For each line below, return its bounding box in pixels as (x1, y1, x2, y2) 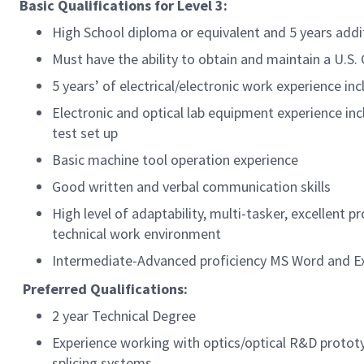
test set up (52, 123, 118, 142)
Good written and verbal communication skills (52, 177, 331, 196)
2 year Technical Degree (52, 306, 196, 325)
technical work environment (52, 224, 221, 243)
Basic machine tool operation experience (52, 150, 298, 169)
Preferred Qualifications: (19, 279, 194, 298)
